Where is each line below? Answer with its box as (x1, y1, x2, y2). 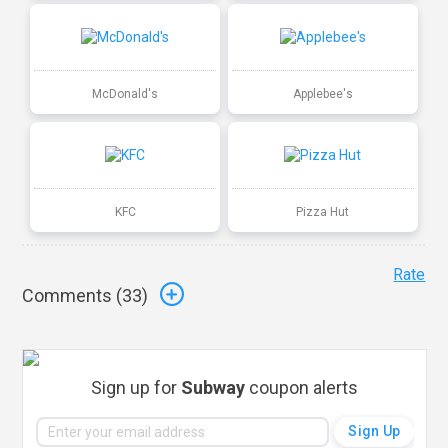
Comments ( (22, 285, 123, 307)
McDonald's (92, 86, 159, 101)
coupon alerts (245, 376, 359, 398)
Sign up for (91, 376, 182, 398)
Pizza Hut (296, 204, 350, 219)
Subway (181, 376, 246, 398)
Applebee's (292, 86, 353, 101)
